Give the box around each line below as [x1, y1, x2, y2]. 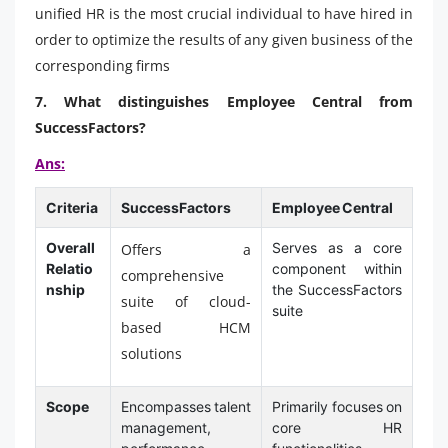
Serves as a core [271, 238, 403, 256]
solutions [120, 343, 182, 363]
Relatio [45, 259, 93, 277]
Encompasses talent [120, 397, 252, 415]
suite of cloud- [120, 291, 252, 311]
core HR [271, 418, 403, 436]
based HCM [120, 317, 252, 337]
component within [271, 259, 403, 277]
